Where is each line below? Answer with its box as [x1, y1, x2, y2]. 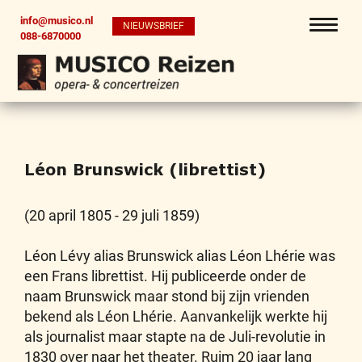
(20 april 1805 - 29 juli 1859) [24, 207, 200, 224]
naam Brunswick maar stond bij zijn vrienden [24, 288, 309, 305]
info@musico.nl [20, 15, 93, 27]
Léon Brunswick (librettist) [24, 160, 266, 179]
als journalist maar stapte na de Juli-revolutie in [24, 328, 326, 345]
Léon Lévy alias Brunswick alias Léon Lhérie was [24, 247, 335, 264]
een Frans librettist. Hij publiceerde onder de [24, 267, 306, 284]
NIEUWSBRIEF [123, 20, 184, 32]
